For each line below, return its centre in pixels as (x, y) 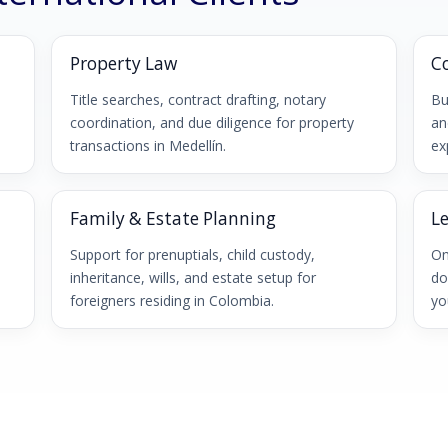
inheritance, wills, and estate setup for (192, 277)
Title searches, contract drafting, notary (197, 99)
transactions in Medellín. (147, 145)
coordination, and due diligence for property (211, 122)
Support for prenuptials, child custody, (192, 254)
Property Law (123, 64)
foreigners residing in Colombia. (171, 300)
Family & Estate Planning (172, 218)
